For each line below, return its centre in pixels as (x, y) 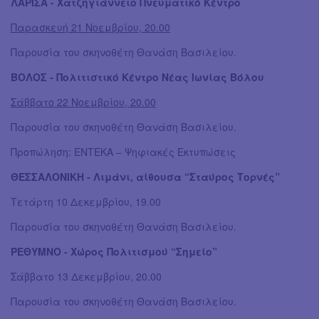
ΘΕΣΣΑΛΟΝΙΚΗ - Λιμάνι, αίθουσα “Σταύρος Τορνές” (145, 177)
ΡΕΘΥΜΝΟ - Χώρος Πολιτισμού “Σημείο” (114, 252)
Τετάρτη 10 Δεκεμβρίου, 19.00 (86, 202)
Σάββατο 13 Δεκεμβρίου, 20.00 (86, 277)
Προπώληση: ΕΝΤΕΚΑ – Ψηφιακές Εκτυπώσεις (123, 152)
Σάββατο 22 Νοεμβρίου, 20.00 (83, 102)
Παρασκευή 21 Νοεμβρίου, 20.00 (90, 27)
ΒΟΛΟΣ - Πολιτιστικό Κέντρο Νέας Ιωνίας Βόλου (137, 77)
